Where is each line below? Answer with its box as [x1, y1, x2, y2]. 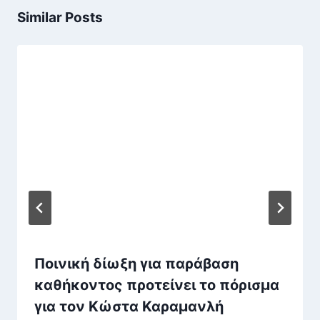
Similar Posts [17, 9, 103, 26]
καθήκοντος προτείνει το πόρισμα [34, 276, 279, 294]
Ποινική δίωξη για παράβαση [34, 254, 239, 272]
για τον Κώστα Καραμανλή [34, 297, 224, 315]
